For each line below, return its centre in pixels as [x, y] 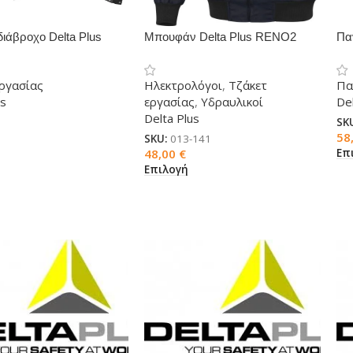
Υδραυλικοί [232, 102]
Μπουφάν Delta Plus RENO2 [220, 37]
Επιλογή [166, 169]
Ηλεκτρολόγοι [183, 85]
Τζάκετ [247, 85]
